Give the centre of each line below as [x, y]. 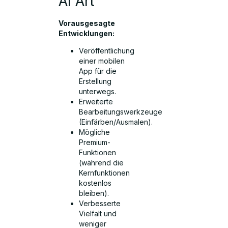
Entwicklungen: [87, 33]
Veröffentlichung [107, 50]
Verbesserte [100, 203]
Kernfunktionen [105, 173]
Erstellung [95, 81]
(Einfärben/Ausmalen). [116, 122]
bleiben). [94, 193]
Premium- [95, 142]
